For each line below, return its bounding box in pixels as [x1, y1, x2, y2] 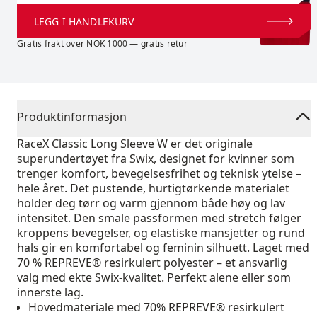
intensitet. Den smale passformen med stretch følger [17, 210, 301, 226]
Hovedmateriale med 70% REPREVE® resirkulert [28, 299, 284, 315]
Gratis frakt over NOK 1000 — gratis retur [17, 38, 188, 50]
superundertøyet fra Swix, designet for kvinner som [17, 151, 294, 166]
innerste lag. [17, 284, 83, 300]
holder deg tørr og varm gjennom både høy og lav [17, 195, 285, 211]
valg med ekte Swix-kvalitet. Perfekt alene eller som [17, 270, 291, 285]
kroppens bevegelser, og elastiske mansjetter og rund [17, 225, 305, 241]
